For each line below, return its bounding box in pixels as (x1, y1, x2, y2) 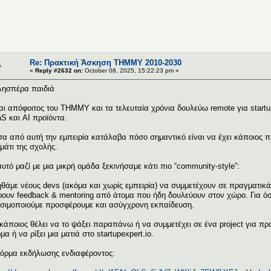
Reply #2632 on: (35, 67, 83, 74)
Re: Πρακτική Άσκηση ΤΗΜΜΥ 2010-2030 (30, 57, 181, 67)
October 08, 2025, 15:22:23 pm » (83, 67, 179, 74)
